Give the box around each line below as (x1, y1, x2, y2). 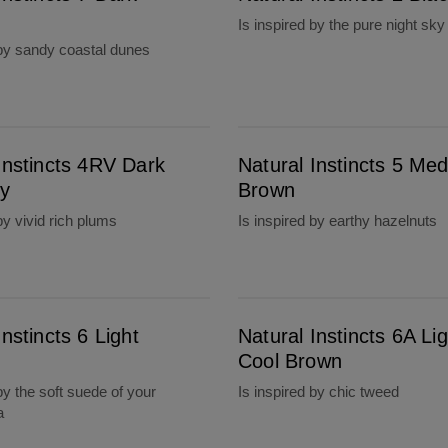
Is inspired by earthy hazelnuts (238, 213, 438, 230)
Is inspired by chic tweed (238, 384, 400, 401)
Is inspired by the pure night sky (238, 17, 446, 34)
